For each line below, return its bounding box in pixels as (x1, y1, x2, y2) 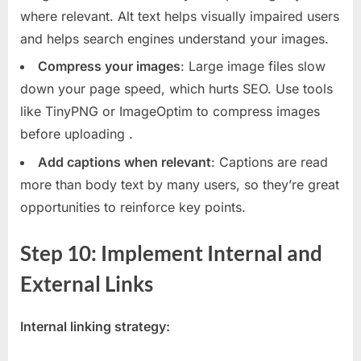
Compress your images (38, 58, 180, 75)
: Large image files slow (180, 58, 326, 75)
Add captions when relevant (38, 153, 211, 170)
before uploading (20, 126, 129, 143)
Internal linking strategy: (20, 318, 170, 335)
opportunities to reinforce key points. (20, 198, 246, 215)
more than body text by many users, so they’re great (20, 176, 339, 193)
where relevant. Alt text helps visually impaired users (20, 7, 339, 24)
